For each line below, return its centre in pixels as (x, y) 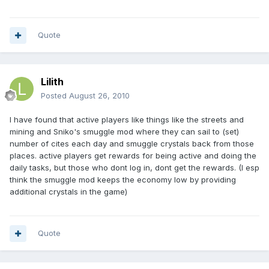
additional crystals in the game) (68, 192)
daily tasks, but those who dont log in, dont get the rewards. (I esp (134, 168)
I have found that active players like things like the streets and (127, 120)
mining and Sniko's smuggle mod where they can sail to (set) (124, 132)
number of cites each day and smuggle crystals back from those (132, 144)
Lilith (52, 82)
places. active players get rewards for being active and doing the (133, 156)
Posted (55, 96)
